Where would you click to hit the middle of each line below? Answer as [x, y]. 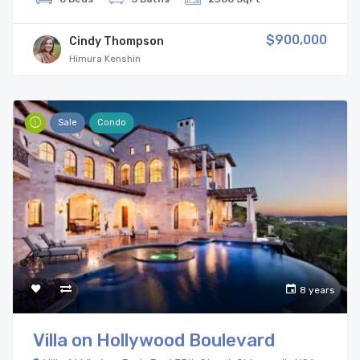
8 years [317, 290]
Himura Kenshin [105, 58]
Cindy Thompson [117, 41]
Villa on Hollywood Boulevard [154, 340]
